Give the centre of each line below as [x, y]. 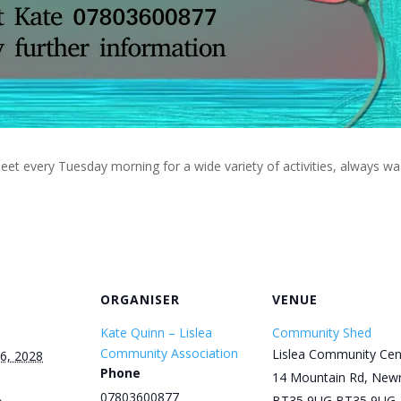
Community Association [169, 353]
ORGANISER [140, 299]
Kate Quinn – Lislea [156, 333]
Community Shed [322, 333]
